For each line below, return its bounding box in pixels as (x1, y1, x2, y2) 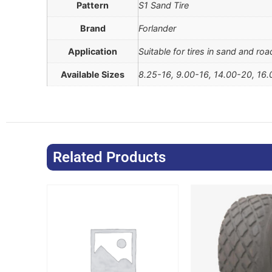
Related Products (53, 148, 166, 166)
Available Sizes (61, 69, 125, 80)
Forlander (138, 23, 177, 34)
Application (68, 46, 118, 57)
